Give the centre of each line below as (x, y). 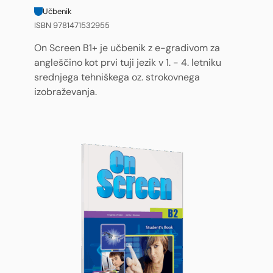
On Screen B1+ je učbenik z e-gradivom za (127, 48)
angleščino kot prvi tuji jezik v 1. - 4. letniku (128, 63)
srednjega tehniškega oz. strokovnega (117, 77)
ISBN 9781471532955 (72, 25)
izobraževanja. (66, 92)
